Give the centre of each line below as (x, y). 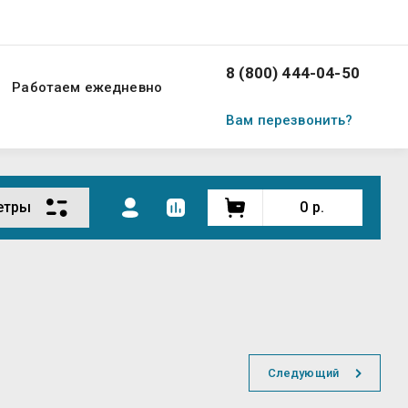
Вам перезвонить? (290, 120)
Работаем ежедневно (87, 87)
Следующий (303, 373)
